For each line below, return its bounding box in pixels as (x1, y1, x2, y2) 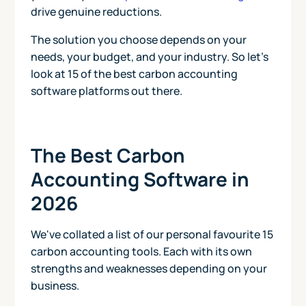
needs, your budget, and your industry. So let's (30, 48, 268, 64)
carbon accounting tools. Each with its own (30, 243, 252, 259)
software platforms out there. (30, 83, 182, 98)
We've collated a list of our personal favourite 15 (30, 226, 273, 242)
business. (30, 277, 79, 293)
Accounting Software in (30, 165, 249, 192)
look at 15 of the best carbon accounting (30, 66, 238, 81)
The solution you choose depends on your (30, 31, 247, 47)
